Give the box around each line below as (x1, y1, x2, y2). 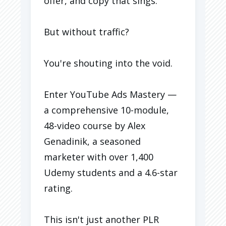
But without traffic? (44, 25, 129, 38)
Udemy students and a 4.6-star (44, 166, 178, 179)
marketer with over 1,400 (44, 150, 153, 163)
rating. (44, 182, 73, 194)
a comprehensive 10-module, (44, 103, 169, 116)
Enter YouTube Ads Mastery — (44, 88, 177, 100)
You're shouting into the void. (44, 56, 173, 69)
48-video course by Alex (44, 119, 145, 132)
